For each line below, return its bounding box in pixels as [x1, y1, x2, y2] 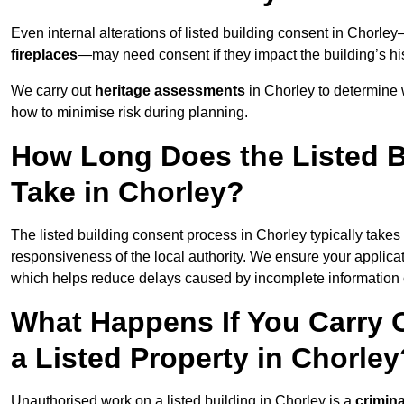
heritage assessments [95, 83, 245, 99]
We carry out [11, 83, 95, 99]
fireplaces [11, 47, 78, 63]
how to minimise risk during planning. [11, 105, 248, 121]
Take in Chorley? [11, 176, 244, 209]
